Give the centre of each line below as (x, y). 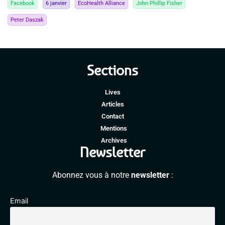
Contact (113, 116)
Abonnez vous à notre (91, 175)
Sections (113, 70)
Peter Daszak (27, 20)
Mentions (114, 128)
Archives (114, 140)
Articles (113, 104)
